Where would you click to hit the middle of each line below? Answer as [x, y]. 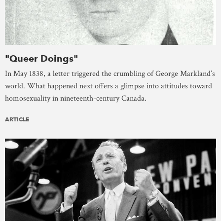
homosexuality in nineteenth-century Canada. [76, 98]
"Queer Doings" [41, 58]
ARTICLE [17, 119]
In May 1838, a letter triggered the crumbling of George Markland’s [110, 74]
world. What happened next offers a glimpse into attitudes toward [109, 86]
